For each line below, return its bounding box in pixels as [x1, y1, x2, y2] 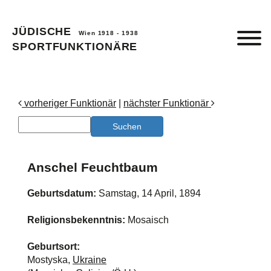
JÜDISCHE [12, 25, 79, 38]
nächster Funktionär [123, 98, 211, 108]
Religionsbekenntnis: [27, 214, 128, 225]
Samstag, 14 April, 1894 [99, 188, 201, 198]
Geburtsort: [27, 241, 80, 252]
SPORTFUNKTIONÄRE [12, 41, 138, 53]
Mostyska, [27, 254, 73, 265]
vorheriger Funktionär [22, 98, 116, 108]
